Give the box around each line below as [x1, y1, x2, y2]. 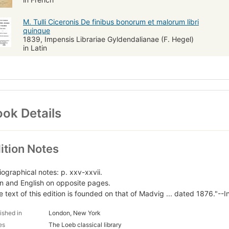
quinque [23, 26, 50, 35]
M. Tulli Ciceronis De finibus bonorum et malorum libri [23, 17, 199, 26]
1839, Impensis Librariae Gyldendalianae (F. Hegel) [23, 34, 194, 43]
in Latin [23, 43, 47, 52]
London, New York [49, 209, 101, 217]
